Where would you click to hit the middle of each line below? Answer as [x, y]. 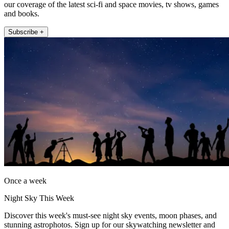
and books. [22, 13]
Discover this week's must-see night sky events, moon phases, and [110, 215]
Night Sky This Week [39, 198]
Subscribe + [26, 32]
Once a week [25, 180]
